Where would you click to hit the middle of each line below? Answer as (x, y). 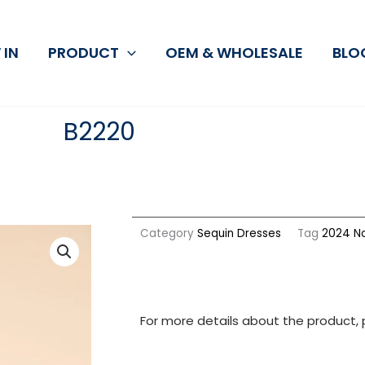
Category (167, 234)
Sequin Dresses (239, 234)
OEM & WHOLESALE (234, 53)
